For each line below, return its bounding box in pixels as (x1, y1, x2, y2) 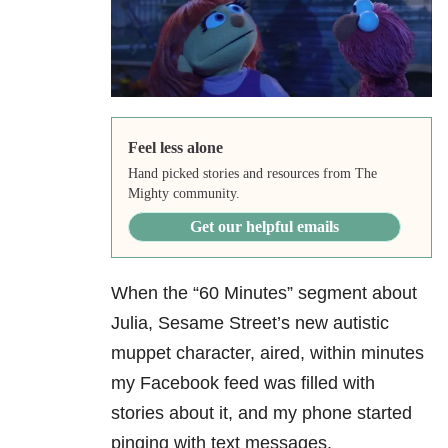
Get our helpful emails (189, 218, 339, 236)
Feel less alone (127, 139, 223, 157)
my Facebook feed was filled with (111, 373, 375, 394)
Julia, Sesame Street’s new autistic (111, 313, 389, 334)
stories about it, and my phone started (111, 403, 412, 424)
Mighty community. (127, 186, 240, 202)
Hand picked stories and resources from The (127, 166, 377, 182)
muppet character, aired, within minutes (111, 343, 424, 364)
